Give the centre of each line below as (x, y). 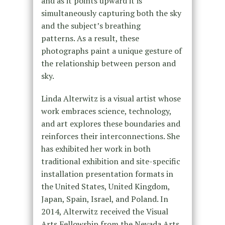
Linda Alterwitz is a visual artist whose (111, 99)
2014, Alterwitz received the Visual (104, 212)
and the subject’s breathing (91, 26)
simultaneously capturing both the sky (111, 13)
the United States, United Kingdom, (105, 187)
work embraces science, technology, (106, 111)
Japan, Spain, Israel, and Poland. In (104, 199)
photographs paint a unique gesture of (111, 51)
